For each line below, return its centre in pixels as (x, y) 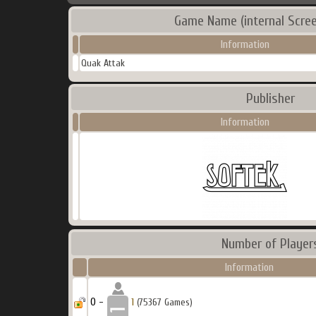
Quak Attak (103, 63)
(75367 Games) (163, 302)
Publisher (271, 98)
